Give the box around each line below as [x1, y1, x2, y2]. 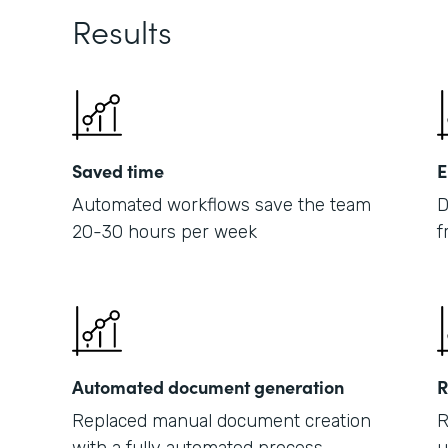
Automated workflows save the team [72, 194, 371, 216]
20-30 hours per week [72, 221, 257, 243]
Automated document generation [72, 374, 344, 399]
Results [72, 8, 172, 53]
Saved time [72, 158, 164, 183]
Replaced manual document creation [72, 410, 371, 432]
